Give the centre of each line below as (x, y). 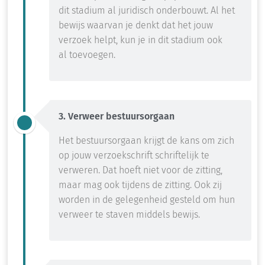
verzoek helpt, (89, 40)
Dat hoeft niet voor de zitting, (162, 170)
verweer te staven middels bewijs (128, 215)
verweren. (80, 170)
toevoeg (86, 55)
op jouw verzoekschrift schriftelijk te (134, 156)
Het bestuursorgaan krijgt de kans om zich (146, 141)
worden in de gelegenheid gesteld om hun (147, 200)
